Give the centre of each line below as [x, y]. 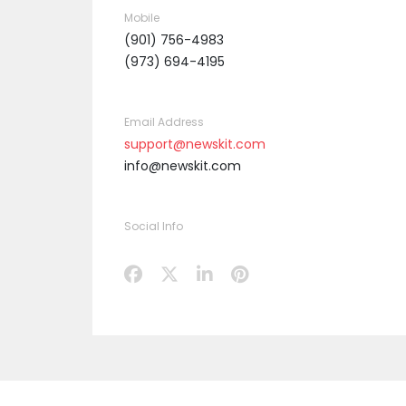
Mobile [142, 18]
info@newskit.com [183, 166]
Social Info [154, 226]
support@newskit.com [195, 144]
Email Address [164, 122]
